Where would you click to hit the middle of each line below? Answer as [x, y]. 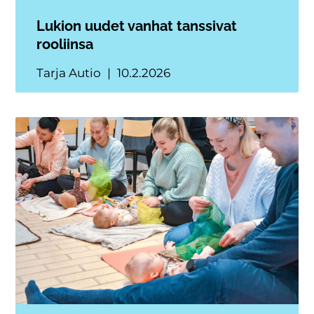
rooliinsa [65, 45]
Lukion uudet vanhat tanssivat [137, 26]
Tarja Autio [70, 73]
